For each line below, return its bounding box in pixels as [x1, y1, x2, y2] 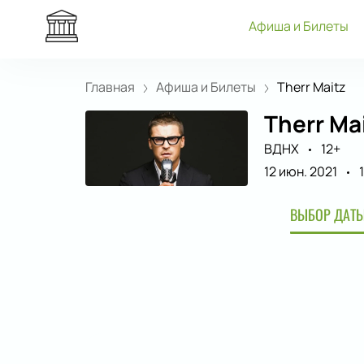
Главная [84, 78, 135, 96]
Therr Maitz [276, 78, 345, 96]
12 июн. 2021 [263, 162, 337, 180]
